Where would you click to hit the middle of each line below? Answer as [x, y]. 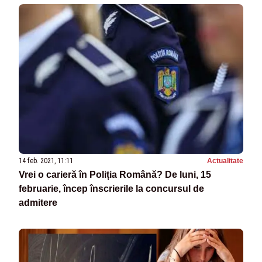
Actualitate [225, 161]
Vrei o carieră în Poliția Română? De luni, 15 [115, 175]
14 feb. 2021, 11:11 [46, 161]
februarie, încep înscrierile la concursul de [111, 189]
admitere [38, 203]
